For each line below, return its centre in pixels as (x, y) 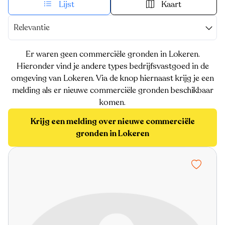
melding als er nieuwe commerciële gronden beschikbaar (113, 90)
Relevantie (32, 27)
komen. (113, 102)
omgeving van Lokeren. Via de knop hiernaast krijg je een (113, 78)
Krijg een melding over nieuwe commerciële (113, 121)
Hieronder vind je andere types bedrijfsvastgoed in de (113, 66)
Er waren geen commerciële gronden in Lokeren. (113, 54)
